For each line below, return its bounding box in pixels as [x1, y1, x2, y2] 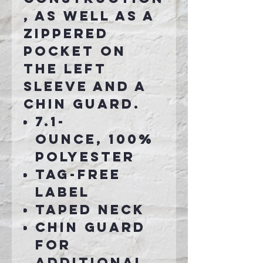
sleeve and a [23, 78, 147, 95]
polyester [35, 149, 135, 166]
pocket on [23, 43, 126, 60]
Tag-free [35, 166, 121, 183]
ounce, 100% [35, 131, 154, 148]
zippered [23, 25, 109, 42]
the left [23, 60, 107, 77]
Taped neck [35, 201, 145, 218]
